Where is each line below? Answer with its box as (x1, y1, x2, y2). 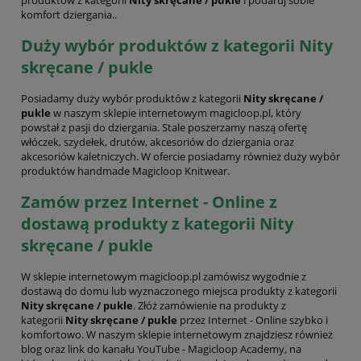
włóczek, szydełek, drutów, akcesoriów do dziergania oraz (21, 134, 294, 149)
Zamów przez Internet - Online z (21, 191, 277, 214)
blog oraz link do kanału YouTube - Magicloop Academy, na (21, 342, 301, 357)
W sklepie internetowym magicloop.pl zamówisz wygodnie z (21, 269, 306, 284)
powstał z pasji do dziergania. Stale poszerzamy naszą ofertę (21, 119, 307, 135)
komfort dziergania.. (21, 6, 117, 22)
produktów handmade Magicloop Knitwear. (21, 163, 232, 178)
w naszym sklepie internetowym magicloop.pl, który (51, 105, 301, 120)
